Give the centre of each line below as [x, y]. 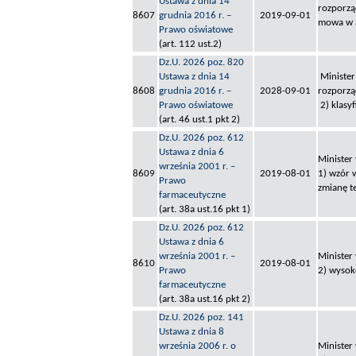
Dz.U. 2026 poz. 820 [201, 63]
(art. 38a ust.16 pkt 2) [205, 300]
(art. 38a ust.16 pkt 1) [205, 210]
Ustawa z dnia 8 [192, 332]
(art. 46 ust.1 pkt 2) [199, 120]
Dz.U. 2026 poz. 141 [201, 318]
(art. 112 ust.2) [190, 44]
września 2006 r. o [197, 346]
